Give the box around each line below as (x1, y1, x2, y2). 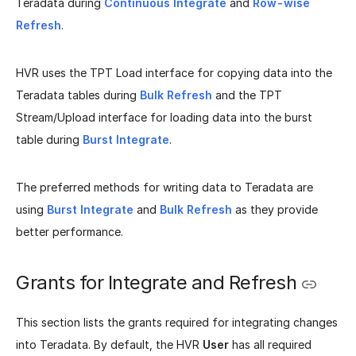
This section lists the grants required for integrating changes (16, 315, 338, 329)
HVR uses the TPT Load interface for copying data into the (16, 66, 332, 80)
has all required (229, 337, 311, 351)
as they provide (232, 203, 318, 217)
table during (16, 133, 83, 147)
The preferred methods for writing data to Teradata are (16, 180, 313, 195)
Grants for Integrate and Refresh (16, 271, 296, 295)
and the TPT (212, 88, 282, 103)
